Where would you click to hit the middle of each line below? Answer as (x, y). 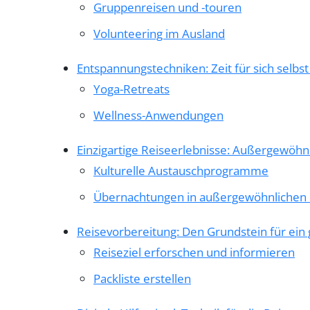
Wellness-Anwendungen (158, 115)
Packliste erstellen (142, 278)
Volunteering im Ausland (159, 33)
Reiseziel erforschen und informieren (194, 252)
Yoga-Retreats (131, 89)
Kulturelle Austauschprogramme (181, 170)
